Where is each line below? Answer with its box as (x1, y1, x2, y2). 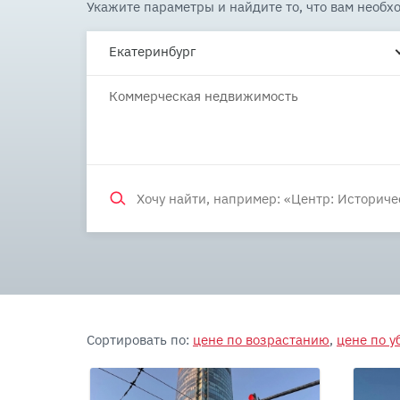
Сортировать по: (87, 331, 193, 348)
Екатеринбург (109, 43, 196, 60)
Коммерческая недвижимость (109, 87, 298, 104)
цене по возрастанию (193, 331, 329, 348)
